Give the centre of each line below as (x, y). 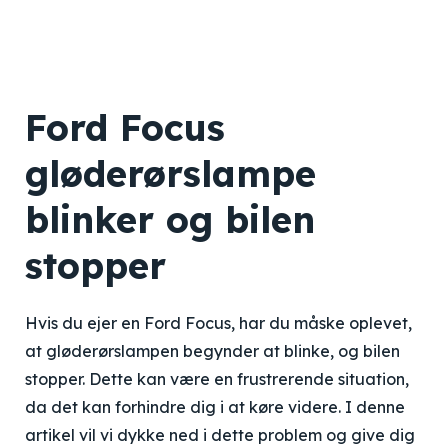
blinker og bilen (170, 219)
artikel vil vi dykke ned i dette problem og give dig (220, 435)
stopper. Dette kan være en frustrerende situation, (217, 379)
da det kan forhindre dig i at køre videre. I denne (215, 407)
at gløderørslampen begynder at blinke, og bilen (212, 351)
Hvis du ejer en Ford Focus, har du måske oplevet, (218, 323)
